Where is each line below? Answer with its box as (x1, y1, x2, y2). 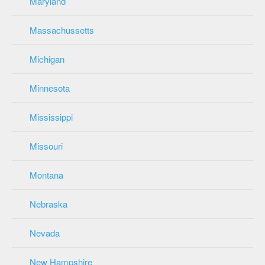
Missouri (30, 139, 63, 152)
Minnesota (30, 81, 70, 94)
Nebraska (30, 197, 67, 210)
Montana (30, 168, 63, 181)
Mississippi (30, 110, 73, 123)
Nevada (30, 226, 60, 239)
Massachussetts (30, 23, 94, 36)
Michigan (30, 52, 64, 65)
